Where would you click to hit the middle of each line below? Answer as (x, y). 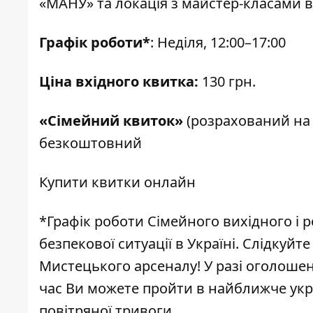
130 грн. (227, 82)
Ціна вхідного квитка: (119, 82)
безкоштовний (90, 143)
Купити (65, 182)
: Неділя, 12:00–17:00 (218, 43)
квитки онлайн (144, 182)
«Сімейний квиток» (111, 121)
